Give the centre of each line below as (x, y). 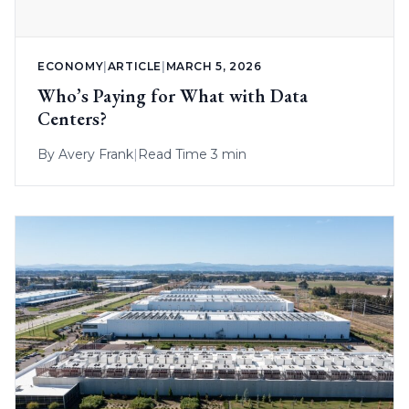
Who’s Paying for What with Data (173, 96)
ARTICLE (135, 67)
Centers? (72, 119)
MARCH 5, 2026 (214, 67)
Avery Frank (96, 155)
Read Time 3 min (192, 155)
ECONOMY (71, 67)
